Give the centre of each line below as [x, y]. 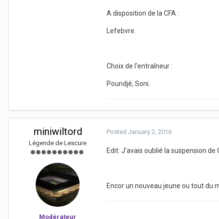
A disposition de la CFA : [143, 13]
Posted [117, 132]
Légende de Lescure [58, 143]
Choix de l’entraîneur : [140, 66]
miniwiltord [58, 132]
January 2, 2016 [150, 132]
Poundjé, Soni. [128, 84]
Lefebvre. [121, 31]
